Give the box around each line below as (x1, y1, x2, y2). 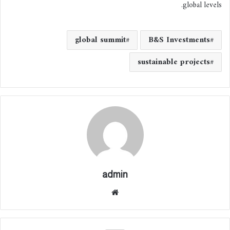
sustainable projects (138, 54, 210, 69)
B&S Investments (148, 32, 210, 47)
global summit (75, 32, 126, 47)
